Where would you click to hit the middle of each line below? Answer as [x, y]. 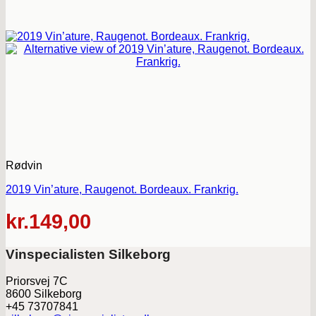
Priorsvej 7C [37, 281]
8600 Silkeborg [44, 294]
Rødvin [24, 165]
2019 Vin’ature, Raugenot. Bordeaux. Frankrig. [122, 189]
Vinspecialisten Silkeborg [88, 254]
